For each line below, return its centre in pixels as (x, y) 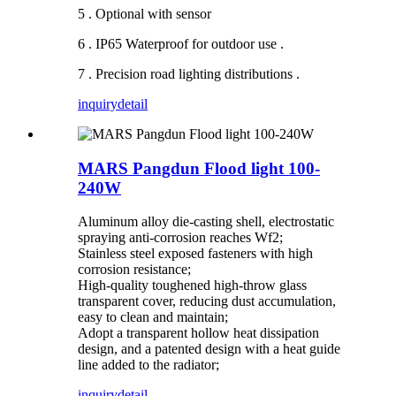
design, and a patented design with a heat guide (209, 349)
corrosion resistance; (134, 270)
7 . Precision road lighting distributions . (189, 73)
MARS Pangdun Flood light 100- (199, 168)
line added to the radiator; (148, 365)
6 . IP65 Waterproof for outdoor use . (181, 43)
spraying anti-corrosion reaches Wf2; (180, 238)
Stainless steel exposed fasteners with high (195, 254)
